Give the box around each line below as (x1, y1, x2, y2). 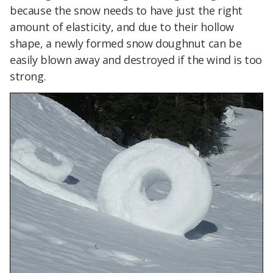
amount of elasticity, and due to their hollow (10, 19, 235, 35)
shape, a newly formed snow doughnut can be (10, 36, 242, 51)
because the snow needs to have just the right (10, 3, 243, 18)
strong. (10, 69, 46, 84)
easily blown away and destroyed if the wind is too (10, 52, 263, 68)
